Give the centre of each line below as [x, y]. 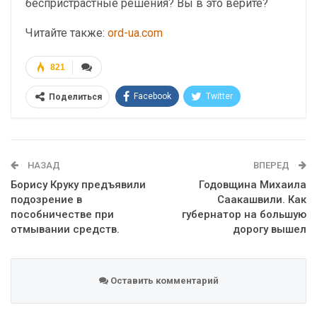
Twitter [219, 96]
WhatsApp [67, 150]
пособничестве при [62, 214]
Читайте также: [67, 33]
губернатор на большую [244, 214]
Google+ [225, 123]
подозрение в [46, 200]
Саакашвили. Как [262, 200]
